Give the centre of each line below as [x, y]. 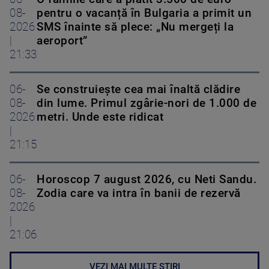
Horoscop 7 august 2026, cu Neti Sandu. [147, 180]
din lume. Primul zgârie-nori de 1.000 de [147, 104]
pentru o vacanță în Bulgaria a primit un [144, 14]
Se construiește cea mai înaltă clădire [138, 90]
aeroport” [62, 41]
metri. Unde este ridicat [100, 117]
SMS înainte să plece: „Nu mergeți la [135, 27]
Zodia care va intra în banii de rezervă [139, 194]
